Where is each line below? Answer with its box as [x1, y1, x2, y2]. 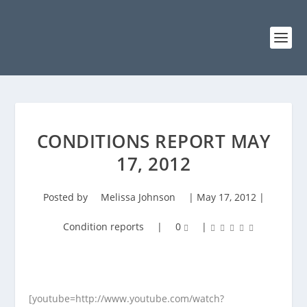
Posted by [42, 191, 90, 204]
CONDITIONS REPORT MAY [36, 129, 271, 153]
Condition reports [62, 220, 144, 233]
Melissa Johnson [100, 191, 175, 204]
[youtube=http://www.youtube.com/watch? [29, 292, 225, 305]
